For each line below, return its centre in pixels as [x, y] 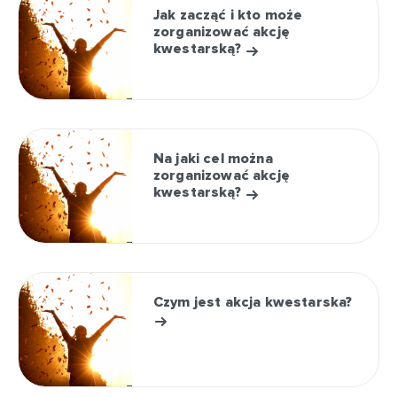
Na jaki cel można [213, 159]
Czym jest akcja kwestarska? [253, 302]
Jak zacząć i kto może [228, 15]
